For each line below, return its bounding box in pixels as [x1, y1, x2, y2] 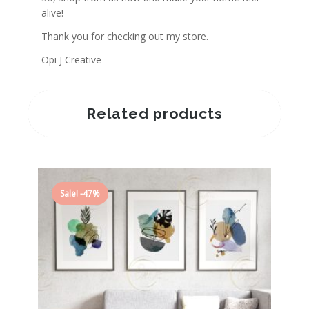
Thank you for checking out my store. [41, 30, 208, 43]
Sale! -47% [60, 187, 100, 199]
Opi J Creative [41, 52, 101, 66]
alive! [41, 6, 63, 20]
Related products [86, 104, 223, 122]
